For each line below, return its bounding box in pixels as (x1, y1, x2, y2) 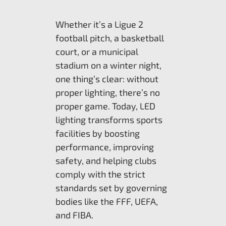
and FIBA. (55, 209, 93, 220)
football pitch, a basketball (55, 32, 164, 43)
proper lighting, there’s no (55, 86, 160, 98)
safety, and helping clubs (55, 154, 156, 166)
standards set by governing (55, 182, 167, 193)
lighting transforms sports (55, 114, 162, 125)
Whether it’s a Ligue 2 (55, 18, 143, 30)
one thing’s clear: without (55, 73, 158, 84)
